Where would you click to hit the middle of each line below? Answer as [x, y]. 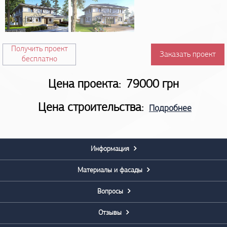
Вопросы [111, 192]
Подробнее [170, 109]
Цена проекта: [86, 85]
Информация [111, 149]
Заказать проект [188, 55]
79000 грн [153, 85]
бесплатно [39, 60]
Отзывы [111, 213]
